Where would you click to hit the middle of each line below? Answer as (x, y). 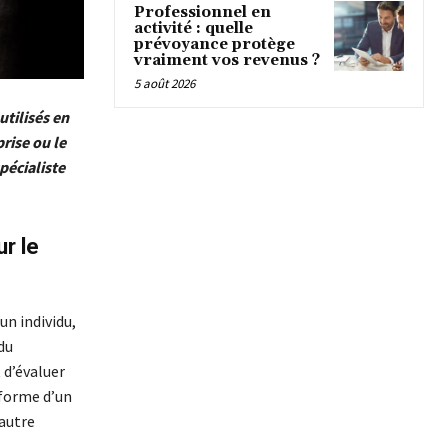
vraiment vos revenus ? (227, 61)
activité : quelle (193, 29)
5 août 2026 (164, 84)
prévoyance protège (214, 45)
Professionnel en (202, 13)
